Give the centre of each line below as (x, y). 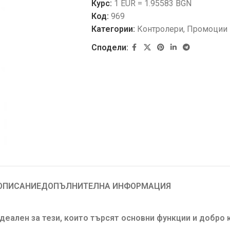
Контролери (160, 29)
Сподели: (110, 47)
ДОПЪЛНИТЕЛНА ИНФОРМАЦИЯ (106, 186)
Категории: (113, 29)
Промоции (207, 29)
